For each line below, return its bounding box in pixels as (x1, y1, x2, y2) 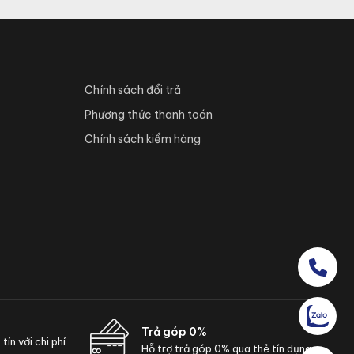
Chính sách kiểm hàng (84, 132, 201, 147)
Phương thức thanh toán (84, 107, 213, 122)
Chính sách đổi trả (84, 83, 181, 98)
